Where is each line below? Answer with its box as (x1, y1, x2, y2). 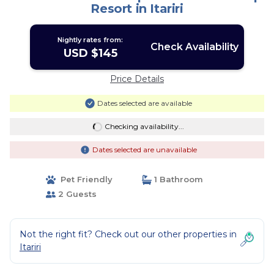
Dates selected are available (97, 98, 192, 108)
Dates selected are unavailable (92, 145, 197, 154)
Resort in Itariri (91, 1, 183, 16)
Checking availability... (104, 122, 184, 131)
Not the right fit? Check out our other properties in (20, 229, 237, 240)
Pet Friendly (55, 174, 113, 184)
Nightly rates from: (57, 35, 124, 44)
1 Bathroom (152, 174, 203, 184)
